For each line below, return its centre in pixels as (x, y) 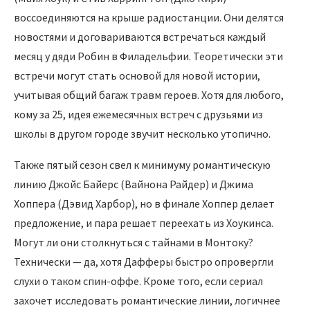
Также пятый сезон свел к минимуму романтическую (142, 165)
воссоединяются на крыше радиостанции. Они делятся (149, 18)
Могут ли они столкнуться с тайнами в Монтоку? (134, 243)
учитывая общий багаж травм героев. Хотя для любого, (149, 95)
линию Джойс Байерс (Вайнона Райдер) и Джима (134, 184)
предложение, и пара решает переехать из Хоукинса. (144, 223)
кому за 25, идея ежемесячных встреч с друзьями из (138, 115)
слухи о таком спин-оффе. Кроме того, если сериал (138, 281)
